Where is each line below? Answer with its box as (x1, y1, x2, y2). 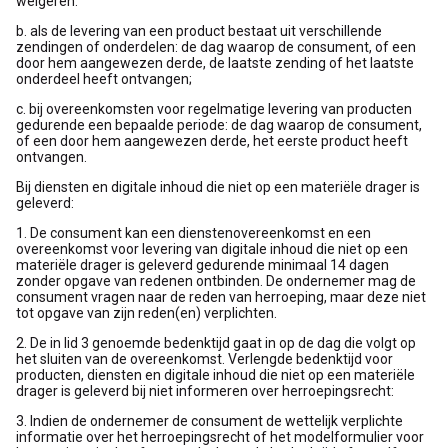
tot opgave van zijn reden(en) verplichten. (16, 305, 277, 321)
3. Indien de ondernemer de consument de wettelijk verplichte (16, 413, 403, 429)
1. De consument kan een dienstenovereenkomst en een (16, 225, 371, 241)
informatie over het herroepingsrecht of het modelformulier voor (16, 429, 424, 445)
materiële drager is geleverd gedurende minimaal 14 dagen (16, 257, 389, 273)
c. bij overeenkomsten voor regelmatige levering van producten (16, 101, 412, 117)
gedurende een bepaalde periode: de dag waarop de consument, (16, 117, 422, 133)
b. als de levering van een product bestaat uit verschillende (16, 23, 382, 39)
